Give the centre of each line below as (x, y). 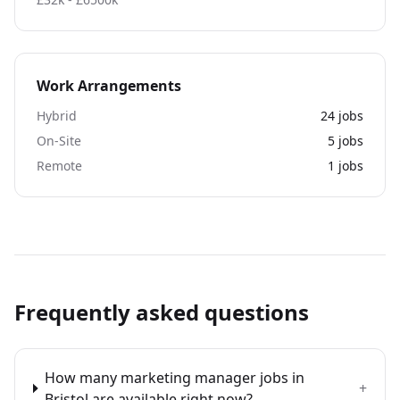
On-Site (59, 141)
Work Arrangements (109, 86)
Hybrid (57, 116)
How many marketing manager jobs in (175, 378)
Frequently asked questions (162, 312)
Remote (59, 166)
